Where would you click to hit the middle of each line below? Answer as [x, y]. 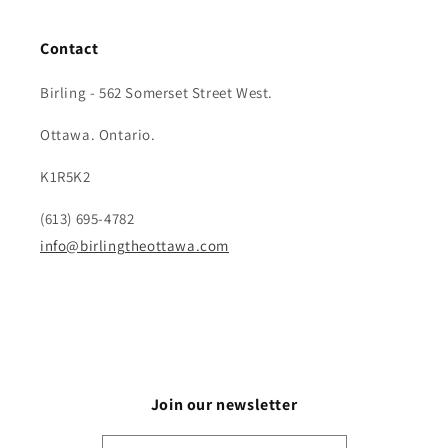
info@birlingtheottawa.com [134, 245]
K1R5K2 [65, 176]
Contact [69, 48]
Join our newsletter [224, 404]
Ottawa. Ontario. [98, 134]
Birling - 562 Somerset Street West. [156, 92]
